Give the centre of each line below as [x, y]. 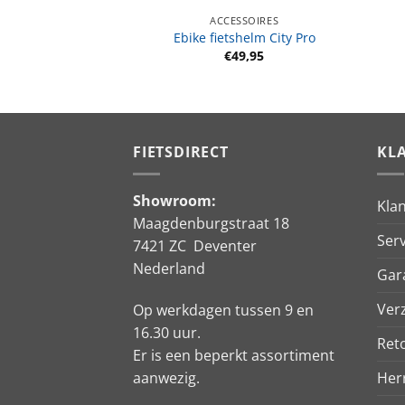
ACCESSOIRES [245, 20]
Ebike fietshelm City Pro [244, 38]
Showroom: [174, 201]
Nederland [169, 269]
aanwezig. [166, 378]
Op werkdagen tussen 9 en [223, 311]
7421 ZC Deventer [195, 246]
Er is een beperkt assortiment [234, 356]
